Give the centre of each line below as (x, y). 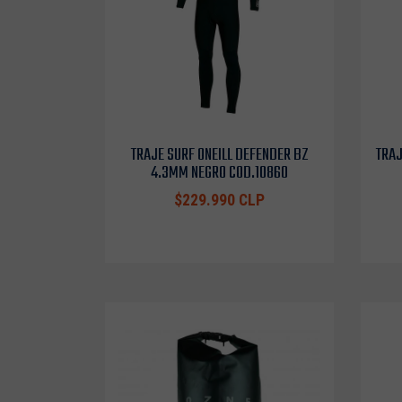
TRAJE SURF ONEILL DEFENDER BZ (219, 155)
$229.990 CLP (219, 200)
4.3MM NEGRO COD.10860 (219, 173)
